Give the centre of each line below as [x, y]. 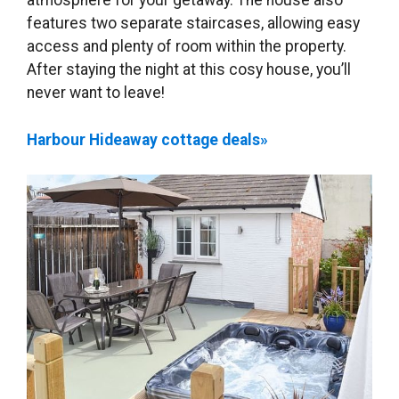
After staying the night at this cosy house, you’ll [189, 70]
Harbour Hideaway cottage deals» [147, 139]
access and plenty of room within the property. [187, 47]
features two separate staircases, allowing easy [193, 24]
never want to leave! [96, 93]
